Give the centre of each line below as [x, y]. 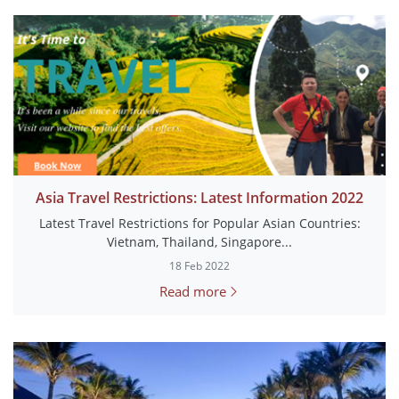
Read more [193, 291]
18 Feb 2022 [199, 266]
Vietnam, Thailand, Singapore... [199, 242]
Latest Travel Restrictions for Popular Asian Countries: [199, 223]
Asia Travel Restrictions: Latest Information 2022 [199, 198]
